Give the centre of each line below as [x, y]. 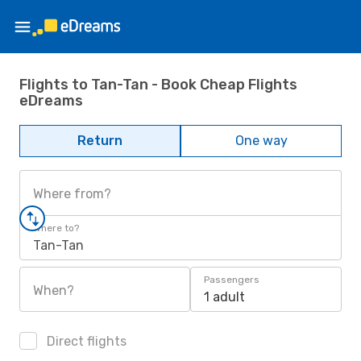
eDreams [51, 100]
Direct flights [85, 341]
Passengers [232, 280]
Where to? [56, 228]
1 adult [224, 297]
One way [261, 141]
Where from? [72, 194]
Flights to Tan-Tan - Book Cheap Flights [158, 84]
